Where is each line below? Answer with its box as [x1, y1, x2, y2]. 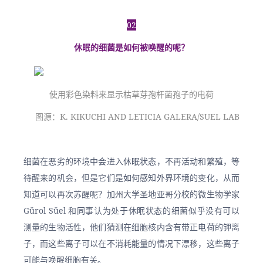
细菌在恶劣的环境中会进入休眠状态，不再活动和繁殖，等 [23, 156, 240, 167]
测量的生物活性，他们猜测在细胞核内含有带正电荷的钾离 [23, 221, 240, 232]
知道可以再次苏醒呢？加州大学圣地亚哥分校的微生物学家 [23, 188, 240, 200]
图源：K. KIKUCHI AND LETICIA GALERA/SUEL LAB [35, 111, 240, 122]
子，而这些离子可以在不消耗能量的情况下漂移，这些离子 [23, 238, 240, 249]
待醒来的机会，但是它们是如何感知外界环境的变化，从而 [23, 172, 240, 183]
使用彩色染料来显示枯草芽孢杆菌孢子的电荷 [49, 89, 214, 100]
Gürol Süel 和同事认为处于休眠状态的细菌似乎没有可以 [23, 205, 240, 216]
